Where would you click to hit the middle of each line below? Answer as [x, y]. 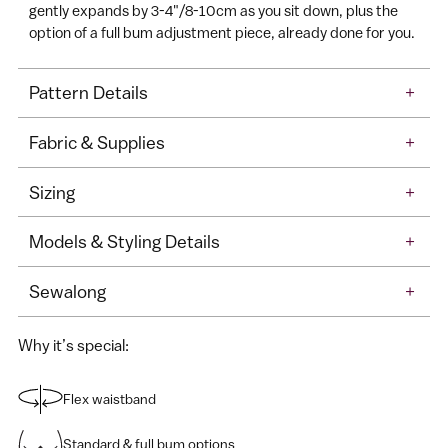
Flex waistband [109, 398]
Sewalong [68, 291]
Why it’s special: [73, 344]
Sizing [52, 192]
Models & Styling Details [125, 242]
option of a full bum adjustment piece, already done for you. [222, 32]
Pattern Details [89, 93]
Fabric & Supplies [97, 142]
